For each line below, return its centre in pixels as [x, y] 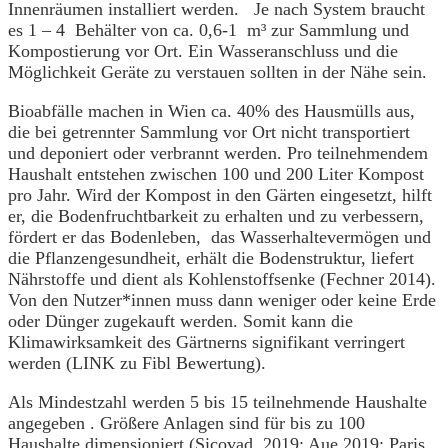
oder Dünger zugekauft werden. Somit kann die [180, 321]
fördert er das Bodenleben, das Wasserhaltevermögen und [219, 237]
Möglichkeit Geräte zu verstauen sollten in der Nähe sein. [217, 72]
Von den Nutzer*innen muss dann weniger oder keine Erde [222, 300]
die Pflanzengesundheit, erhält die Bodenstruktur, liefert [211, 258]
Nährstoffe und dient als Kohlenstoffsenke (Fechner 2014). [222, 279]
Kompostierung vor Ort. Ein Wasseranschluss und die [203, 51]
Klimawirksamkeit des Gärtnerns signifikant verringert [206, 342]
